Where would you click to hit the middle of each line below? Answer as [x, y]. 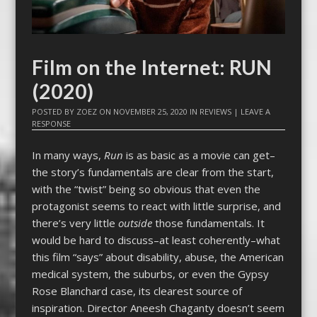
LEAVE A [255, 112]
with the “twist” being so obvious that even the [146, 189]
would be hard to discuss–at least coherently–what [156, 240]
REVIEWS [215, 112]
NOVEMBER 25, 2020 [150, 112]
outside [136, 223]
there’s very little [75, 223]
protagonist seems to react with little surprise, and [156, 206]
